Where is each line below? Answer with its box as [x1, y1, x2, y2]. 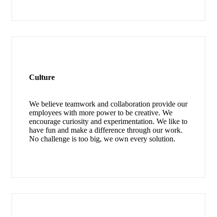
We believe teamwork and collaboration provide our [29, 100, 188, 108]
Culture [29, 73, 55, 82]
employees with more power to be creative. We [29, 108, 173, 117]
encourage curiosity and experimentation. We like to [29, 117, 188, 126]
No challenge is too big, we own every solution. [29, 135, 176, 143]
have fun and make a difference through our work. [29, 126, 183, 135]
